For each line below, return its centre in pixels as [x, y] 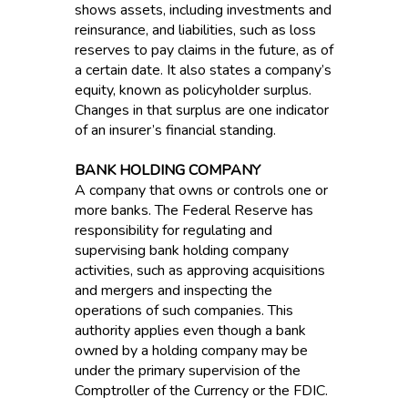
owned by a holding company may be [191, 351]
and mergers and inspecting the [173, 291]
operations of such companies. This [184, 311]
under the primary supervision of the [187, 371]
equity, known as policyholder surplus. [193, 90]
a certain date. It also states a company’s [203, 70]
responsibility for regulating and [173, 230]
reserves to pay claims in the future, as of [204, 50]
